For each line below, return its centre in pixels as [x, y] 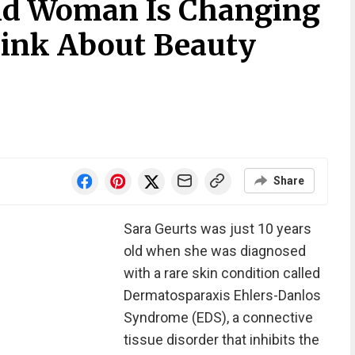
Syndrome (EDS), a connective [218, 317]
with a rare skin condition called [221, 273]
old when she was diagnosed [214, 251]
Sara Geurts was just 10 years [217, 229]
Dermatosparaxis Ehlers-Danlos [222, 295]
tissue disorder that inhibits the [221, 340]
